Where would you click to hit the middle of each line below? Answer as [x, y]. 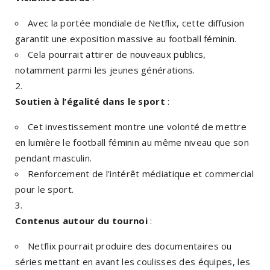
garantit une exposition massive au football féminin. [126, 38]
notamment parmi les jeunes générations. [105, 70]
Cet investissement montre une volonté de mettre [137, 126]
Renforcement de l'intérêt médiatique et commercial [141, 173]
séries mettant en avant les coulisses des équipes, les [133, 261]
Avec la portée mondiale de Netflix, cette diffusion [136, 23]
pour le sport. [45, 189]
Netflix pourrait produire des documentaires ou [130, 246]
